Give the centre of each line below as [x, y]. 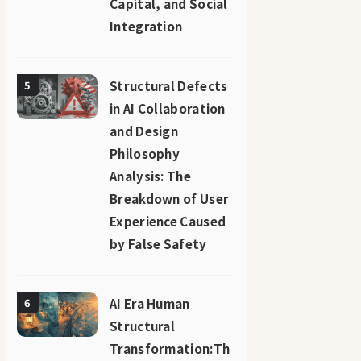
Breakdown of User [170, 198]
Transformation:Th [170, 348]
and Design [144, 131]
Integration [146, 26]
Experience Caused [168, 221]
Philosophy [145, 153]
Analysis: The [150, 176]
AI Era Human [150, 303]
